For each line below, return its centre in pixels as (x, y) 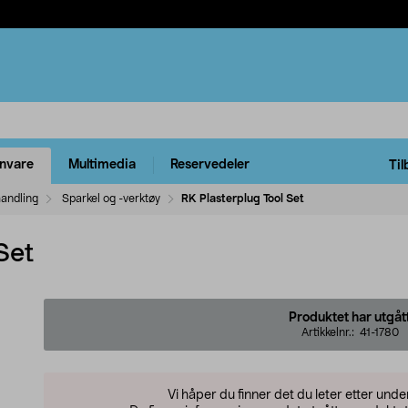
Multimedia (102, 165)
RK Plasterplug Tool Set (243, 198)
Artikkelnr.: (330, 332)
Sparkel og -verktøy (111, 198)
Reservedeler (210, 165)
